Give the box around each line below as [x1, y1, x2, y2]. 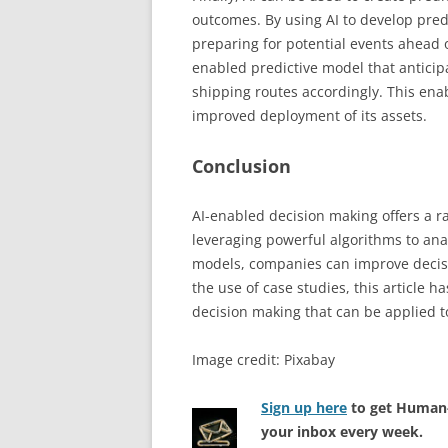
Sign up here [261, 398, 347, 418]
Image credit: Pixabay [192, 350, 335, 370]
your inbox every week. [261, 422, 423, 442]
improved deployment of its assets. [192, 106, 427, 126]
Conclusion [192, 154, 291, 179]
